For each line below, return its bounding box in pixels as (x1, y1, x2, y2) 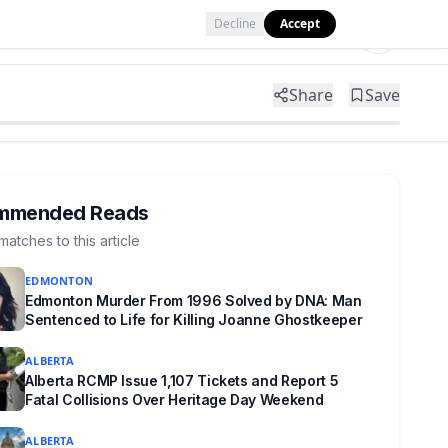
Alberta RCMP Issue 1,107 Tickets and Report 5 (25, 372, 339, 389)
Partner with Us (65, 22, 169, 41)
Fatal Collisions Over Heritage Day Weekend (25, 391, 324, 408)
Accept (280, 15, 320, 32)
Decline (214, 15, 256, 32)
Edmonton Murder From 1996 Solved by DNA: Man (25, 292, 362, 309)
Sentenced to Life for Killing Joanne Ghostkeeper (25, 311, 363, 328)
